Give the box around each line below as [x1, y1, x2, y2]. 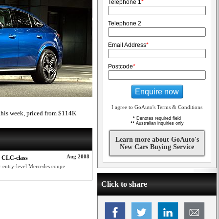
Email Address [108, 42, 146, 48]
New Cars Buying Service [120, 143, 194, 151]
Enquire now [135, 87, 179, 96]
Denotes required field [135, 116, 181, 121]
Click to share [101, 180, 147, 188]
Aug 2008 [66, 153, 89, 159]
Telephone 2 [108, 20, 141, 27]
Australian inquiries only [134, 121, 184, 126]
